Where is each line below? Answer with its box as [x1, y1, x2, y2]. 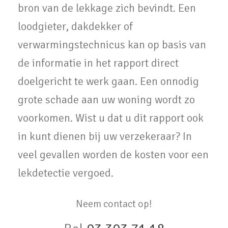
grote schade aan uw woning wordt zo [18, 93, 195, 107]
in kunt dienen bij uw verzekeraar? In [18, 129, 192, 144]
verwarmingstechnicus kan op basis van [18, 38, 206, 52]
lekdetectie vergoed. [18, 166, 113, 180]
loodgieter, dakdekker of [18, 19, 133, 34]
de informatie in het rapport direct [18, 56, 179, 70]
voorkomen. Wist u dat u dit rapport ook [18, 111, 204, 125]
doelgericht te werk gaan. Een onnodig [18, 74, 199, 89]
